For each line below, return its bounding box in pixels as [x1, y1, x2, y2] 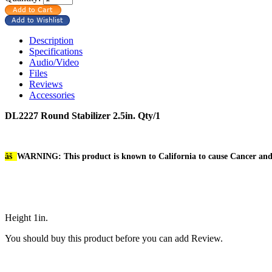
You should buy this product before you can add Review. [5, 233, 223, 243]
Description [29, 35, 73, 46]
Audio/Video [29, 56, 79, 67]
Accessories [29, 89, 75, 100]
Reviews [29, 78, 63, 89]
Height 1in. [5, 212, 50, 223]
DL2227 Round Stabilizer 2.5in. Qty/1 [5, 110, 160, 121]
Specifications [29, 46, 83, 56]
